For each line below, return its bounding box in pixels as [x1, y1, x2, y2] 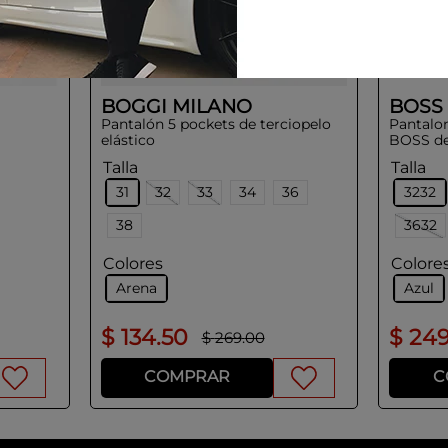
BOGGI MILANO [100, 94, 252, 118]
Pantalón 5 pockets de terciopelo [100, 114, 331, 133]
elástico [100, 130, 155, 149]
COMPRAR [143, 367, 230, 387]
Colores [102, 253, 163, 273]
